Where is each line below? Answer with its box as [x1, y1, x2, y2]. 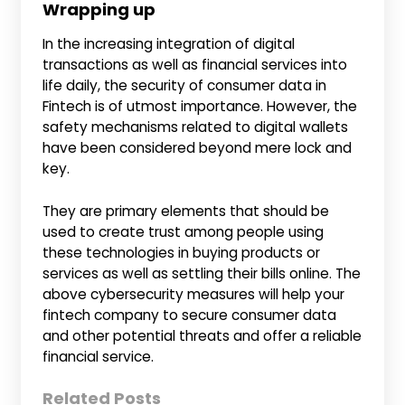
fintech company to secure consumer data [42, 305, 337, 325]
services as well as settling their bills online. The [42, 263, 362, 283]
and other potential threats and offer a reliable [42, 325, 363, 345]
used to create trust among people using [42, 221, 325, 241]
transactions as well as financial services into [42, 55, 348, 75]
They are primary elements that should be [42, 201, 330, 221]
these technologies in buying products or [42, 242, 321, 262]
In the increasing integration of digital [42, 34, 296, 54]
